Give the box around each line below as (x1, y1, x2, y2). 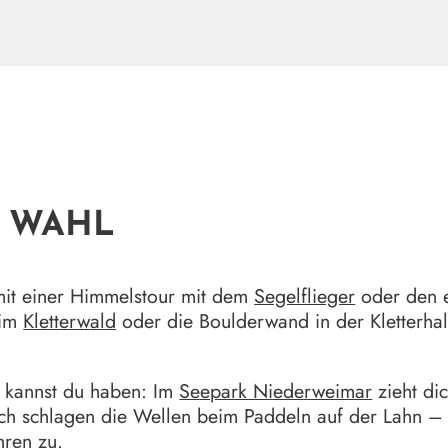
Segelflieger (254, 282, 356, 311)
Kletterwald (23, 307, 117, 336)
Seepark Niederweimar (179, 376, 373, 405)
